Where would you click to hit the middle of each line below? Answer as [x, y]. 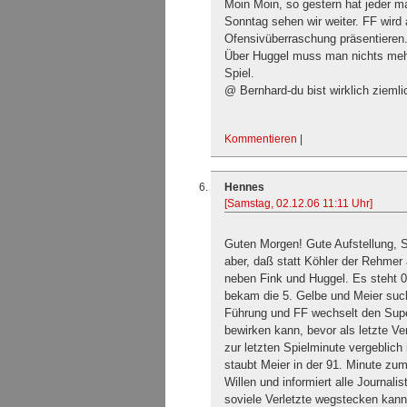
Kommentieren [261, 139]
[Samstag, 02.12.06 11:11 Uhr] [298, 203]
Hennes [244, 187]
